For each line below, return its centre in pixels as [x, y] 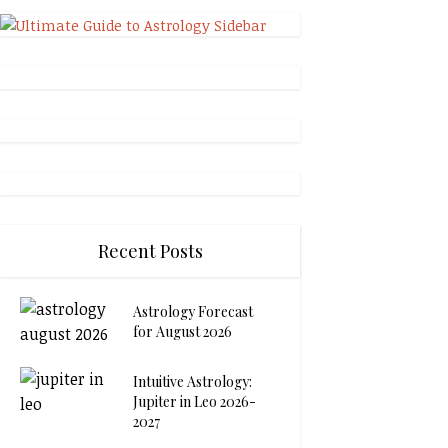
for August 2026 [182, 331]
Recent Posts [150, 250]
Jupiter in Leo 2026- [194, 401]
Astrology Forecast [193, 311]
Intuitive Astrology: [192, 381]
